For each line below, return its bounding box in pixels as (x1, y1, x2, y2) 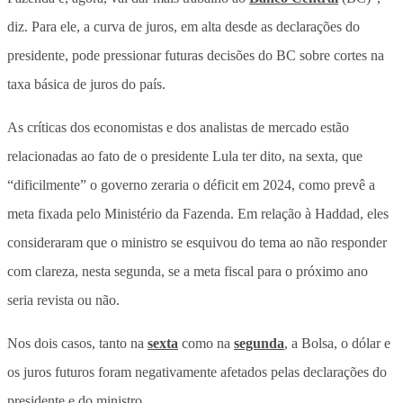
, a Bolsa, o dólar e (284, 335, 390, 351)
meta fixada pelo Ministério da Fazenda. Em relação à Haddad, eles (7, 205, 389, 221)
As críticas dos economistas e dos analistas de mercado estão (7, 119, 349, 135)
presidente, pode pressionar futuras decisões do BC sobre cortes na (7, 47, 384, 63)
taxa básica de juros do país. (7, 76, 166, 92)
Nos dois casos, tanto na (7, 335, 148, 351)
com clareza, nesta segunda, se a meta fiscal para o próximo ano (7, 263, 368, 279)
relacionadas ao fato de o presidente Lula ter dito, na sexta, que (7, 148, 363, 164)
